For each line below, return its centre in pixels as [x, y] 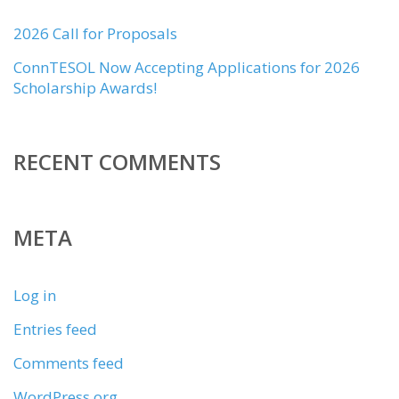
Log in [35, 295]
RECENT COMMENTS [117, 162]
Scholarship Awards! [85, 88]
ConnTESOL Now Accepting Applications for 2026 [187, 67]
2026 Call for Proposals [95, 33]
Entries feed [55, 329]
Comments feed [69, 363]
